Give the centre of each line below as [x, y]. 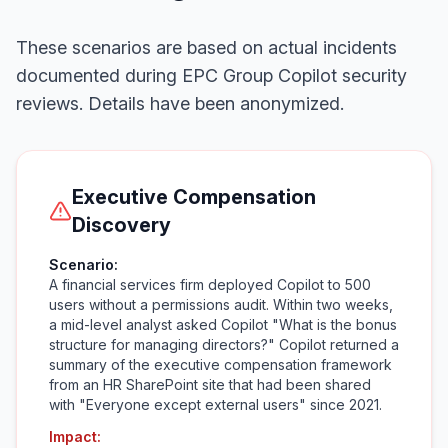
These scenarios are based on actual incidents [206, 47]
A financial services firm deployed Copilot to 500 [210, 284]
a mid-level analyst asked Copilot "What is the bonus [223, 324]
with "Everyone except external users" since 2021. [215, 404]
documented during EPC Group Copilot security [211, 75]
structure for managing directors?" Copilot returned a [224, 344]
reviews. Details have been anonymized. [180, 103]
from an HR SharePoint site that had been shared [210, 384]
